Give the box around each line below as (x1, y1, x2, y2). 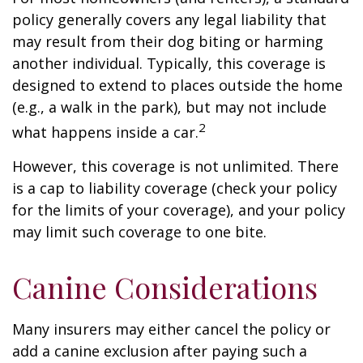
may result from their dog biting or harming (12, 32, 323, 51)
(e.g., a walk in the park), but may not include (12, 97, 327, 117)
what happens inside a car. (12, 122, 199, 142)
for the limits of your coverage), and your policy (12, 200, 345, 220)
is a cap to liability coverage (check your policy (12, 178, 337, 198)
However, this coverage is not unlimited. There (12, 156, 339, 176)
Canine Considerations (12, 267, 318, 306)
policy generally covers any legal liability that (12, 10, 327, 29)
